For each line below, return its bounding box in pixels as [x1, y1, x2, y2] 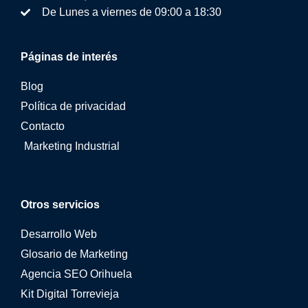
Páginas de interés [21, 51, 118, 63]
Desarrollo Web [21, 228, 97, 241]
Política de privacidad [21, 100, 126, 113]
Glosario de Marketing [21, 248, 128, 261]
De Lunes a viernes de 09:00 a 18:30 [41, 6, 221, 19]
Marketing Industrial [24, 140, 120, 153]
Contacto [21, 120, 65, 133]
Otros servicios [21, 199, 100, 211]
